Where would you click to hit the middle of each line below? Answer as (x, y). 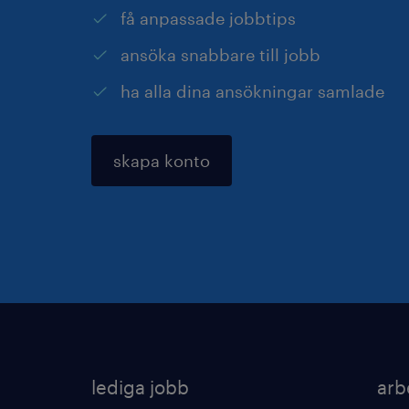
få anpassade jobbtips (208, 18)
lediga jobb (140, 387)
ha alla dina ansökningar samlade (252, 91)
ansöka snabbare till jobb (220, 55)
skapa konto (162, 161)
